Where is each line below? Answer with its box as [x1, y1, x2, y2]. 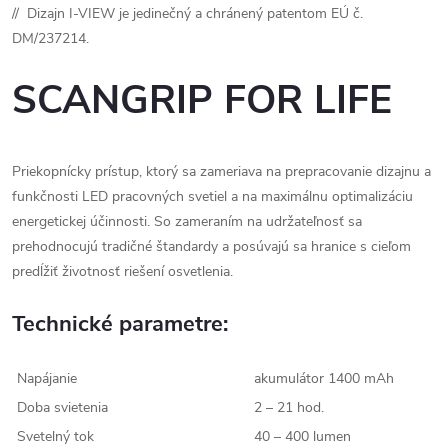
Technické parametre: [12, 308, 228, 339]
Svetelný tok [17, 426, 94, 446]
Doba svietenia [17, 397, 108, 417]
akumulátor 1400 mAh [254, 368, 394, 388]
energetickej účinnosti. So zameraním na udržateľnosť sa [12, 211, 362, 231]
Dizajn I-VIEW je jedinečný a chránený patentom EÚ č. [27, 4, 363, 24]
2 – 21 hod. [254, 397, 324, 417]
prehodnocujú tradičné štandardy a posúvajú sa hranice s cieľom [12, 236, 411, 256]
